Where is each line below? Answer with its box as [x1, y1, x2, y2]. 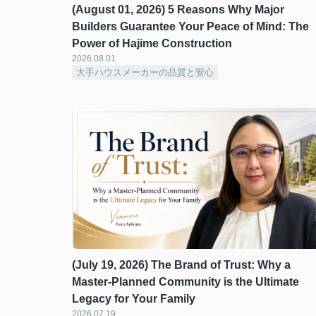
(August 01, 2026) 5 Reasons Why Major [72, 4, 284, 16]
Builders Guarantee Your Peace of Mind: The [72, 20, 309, 32]
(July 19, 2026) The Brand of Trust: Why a [72, 259, 291, 271]
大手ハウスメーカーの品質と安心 [76, 67, 214, 78]
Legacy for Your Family [72, 293, 195, 305]
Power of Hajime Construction [72, 37, 232, 49]
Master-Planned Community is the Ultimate [72, 276, 299, 288]
